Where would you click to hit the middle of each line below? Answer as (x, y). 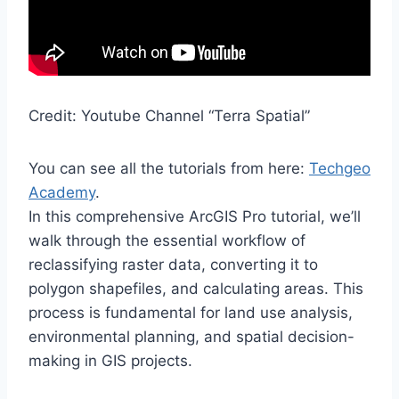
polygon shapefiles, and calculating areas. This (196, 289)
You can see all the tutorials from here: (169, 169)
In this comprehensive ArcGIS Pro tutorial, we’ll (195, 217)
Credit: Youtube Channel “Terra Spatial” (169, 116)
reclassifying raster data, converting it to (173, 265)
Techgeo (340, 169)
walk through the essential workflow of (167, 241)
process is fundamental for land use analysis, (191, 313)
